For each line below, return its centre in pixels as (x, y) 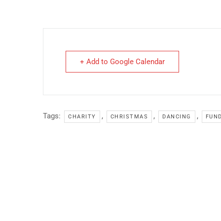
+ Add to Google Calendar (122, 61)
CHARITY (82, 116)
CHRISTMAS (129, 116)
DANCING (177, 116)
